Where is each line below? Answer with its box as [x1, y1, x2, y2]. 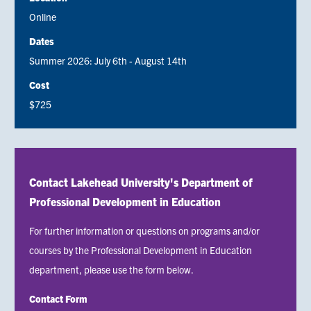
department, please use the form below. [29, 262, 194, 276]
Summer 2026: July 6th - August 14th [29, 53, 187, 67]
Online [29, 10, 56, 23]
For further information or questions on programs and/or [29, 224, 260, 237]
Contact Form [29, 292, 87, 305]
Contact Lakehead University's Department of [29, 174, 253, 189]
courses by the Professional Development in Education [29, 243, 252, 256]
